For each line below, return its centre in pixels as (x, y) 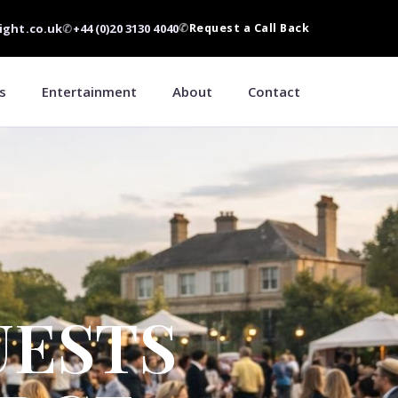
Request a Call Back (249, 28)
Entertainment (89, 92)
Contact (274, 92)
